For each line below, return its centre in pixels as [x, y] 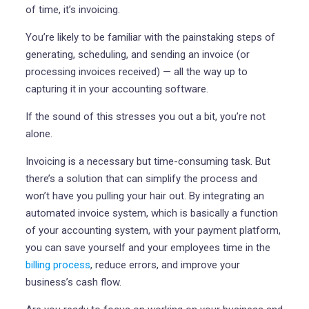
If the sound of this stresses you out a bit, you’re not [145, 117]
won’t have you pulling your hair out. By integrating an [144, 196]
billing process [58, 265]
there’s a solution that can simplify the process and [141, 179]
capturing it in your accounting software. [117, 89]
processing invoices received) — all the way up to [136, 72]
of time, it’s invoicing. [72, 10]
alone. [39, 134]
